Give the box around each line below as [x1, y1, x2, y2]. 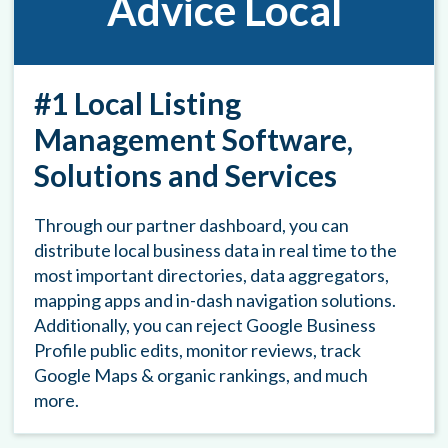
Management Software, [34, 121, 354, 158]
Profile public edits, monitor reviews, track [34, 339, 362, 362]
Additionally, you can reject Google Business [34, 314, 377, 337]
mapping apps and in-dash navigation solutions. [34, 289, 397, 312]
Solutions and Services [34, 157, 338, 194]
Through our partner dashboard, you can [34, 214, 350, 237]
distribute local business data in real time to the [34, 239, 398, 262]
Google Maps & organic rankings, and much [34, 364, 369, 387]
